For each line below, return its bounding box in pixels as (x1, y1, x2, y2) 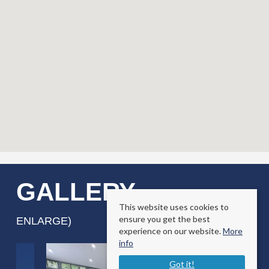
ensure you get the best (119, 214, 210, 224)
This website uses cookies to (119, 202, 229, 212)
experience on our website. (119, 226, 223, 236)
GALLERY (16, 177, 142, 206)
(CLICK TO (142, 190, 196, 203)
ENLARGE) (16, 214, 71, 227)
